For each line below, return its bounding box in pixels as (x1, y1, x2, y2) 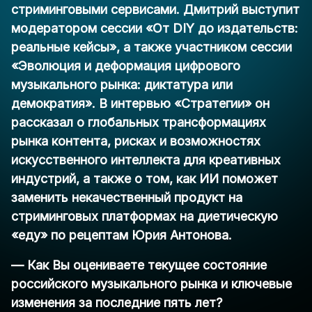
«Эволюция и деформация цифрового (11, 58, 240, 74)
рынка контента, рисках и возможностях (11, 134, 260, 149)
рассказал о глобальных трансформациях (11, 115, 266, 130)
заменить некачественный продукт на (11, 190, 242, 205)
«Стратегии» (174, 96, 251, 111)
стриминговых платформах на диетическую (11, 209, 278, 224)
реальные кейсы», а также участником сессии (11, 40, 292, 55)
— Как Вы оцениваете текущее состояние (11, 258, 267, 273)
